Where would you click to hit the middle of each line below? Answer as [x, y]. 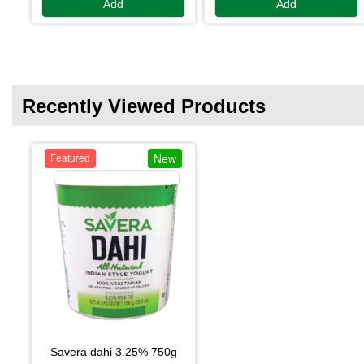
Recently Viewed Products [144, 106]
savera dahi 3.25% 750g [117, 351]
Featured [70, 158]
